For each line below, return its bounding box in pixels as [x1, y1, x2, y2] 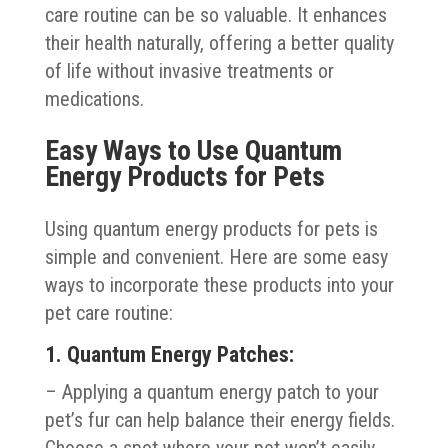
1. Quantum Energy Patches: [44, 341, 294, 367]
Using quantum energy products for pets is [44, 216, 378, 241]
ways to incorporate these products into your [44, 272, 394, 297]
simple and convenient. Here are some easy [44, 244, 388, 269]
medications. [44, 86, 144, 111]
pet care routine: [44, 300, 173, 325]
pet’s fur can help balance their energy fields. [44, 407, 395, 432]
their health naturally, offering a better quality [44, 30, 394, 55]
